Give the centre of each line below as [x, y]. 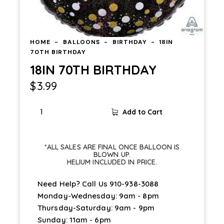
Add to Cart [142, 112]
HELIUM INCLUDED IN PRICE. [112, 162]
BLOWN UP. [112, 154]
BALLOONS [81, 42]
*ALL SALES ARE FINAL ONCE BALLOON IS [112, 147]
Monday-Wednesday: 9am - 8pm [98, 195]
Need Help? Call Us [73, 183]
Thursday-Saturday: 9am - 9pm [96, 207]
